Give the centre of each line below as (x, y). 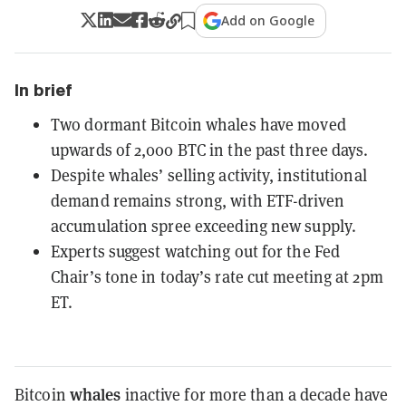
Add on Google (268, 20)
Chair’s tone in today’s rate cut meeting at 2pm (217, 276)
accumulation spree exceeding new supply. (204, 226)
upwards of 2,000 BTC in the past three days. (210, 150)
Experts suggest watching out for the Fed (196, 251)
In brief (43, 90)
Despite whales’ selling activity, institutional (209, 175)
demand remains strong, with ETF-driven (198, 200)
